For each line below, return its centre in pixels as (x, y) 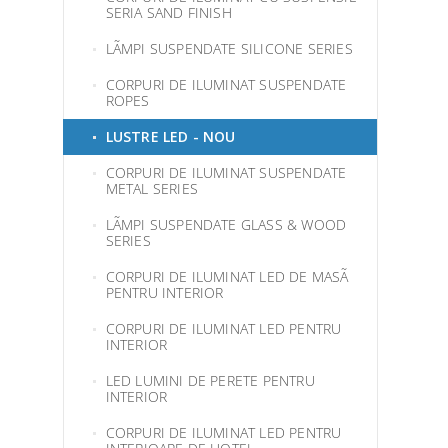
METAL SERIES (151, 188)
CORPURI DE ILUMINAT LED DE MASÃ (227, 276)
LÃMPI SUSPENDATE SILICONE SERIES (229, 48)
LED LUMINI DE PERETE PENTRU (210, 380)
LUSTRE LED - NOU (170, 136)
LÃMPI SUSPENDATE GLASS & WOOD (226, 224)
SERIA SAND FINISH (168, 12)
